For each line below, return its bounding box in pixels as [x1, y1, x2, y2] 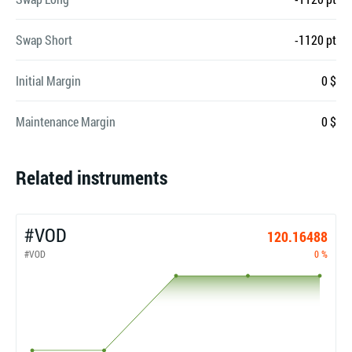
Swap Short [16, 31, 72, 48]
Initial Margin [16, 72, 81, 89]
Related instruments [16, 165, 167, 190]
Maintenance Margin [16, 113, 115, 130]
